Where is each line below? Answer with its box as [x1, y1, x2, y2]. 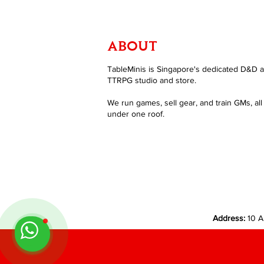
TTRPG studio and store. [107, 75, 196, 85]
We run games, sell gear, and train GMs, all [107, 97, 262, 107]
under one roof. [107, 108, 164, 118]
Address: [213, 213, 245, 223]
